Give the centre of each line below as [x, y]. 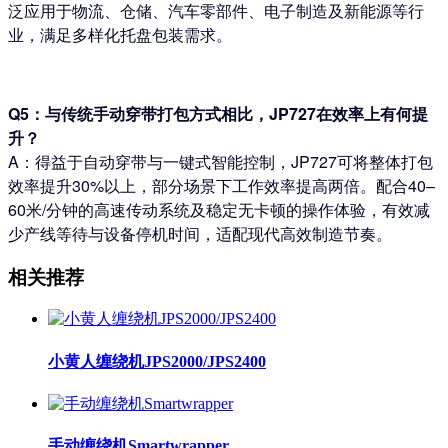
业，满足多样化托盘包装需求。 [120, 34]
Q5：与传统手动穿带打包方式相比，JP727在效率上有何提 [218, 113]
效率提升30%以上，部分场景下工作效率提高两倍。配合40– [221, 185]
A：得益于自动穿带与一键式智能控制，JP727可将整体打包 [220, 161]
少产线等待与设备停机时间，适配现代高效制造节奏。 [200, 233]
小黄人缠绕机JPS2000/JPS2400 [157, 361]
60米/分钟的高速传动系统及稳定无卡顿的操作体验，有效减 [219, 209]
